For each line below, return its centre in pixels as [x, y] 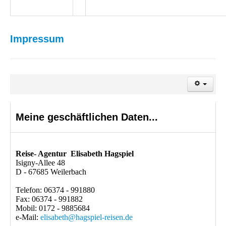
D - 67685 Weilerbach [51, 172]
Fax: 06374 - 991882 [49, 199]
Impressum [37, 39]
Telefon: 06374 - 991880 [55, 190]
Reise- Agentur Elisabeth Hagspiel [75, 154]
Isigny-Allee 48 [40, 163]
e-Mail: [28, 217]
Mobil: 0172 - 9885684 [53, 208]
